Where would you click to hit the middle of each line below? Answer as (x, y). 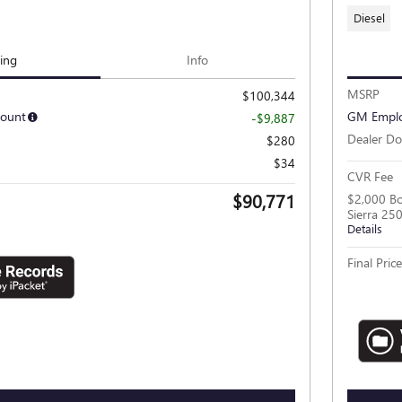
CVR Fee (370, 177)
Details (365, 229)
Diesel (369, 18)
